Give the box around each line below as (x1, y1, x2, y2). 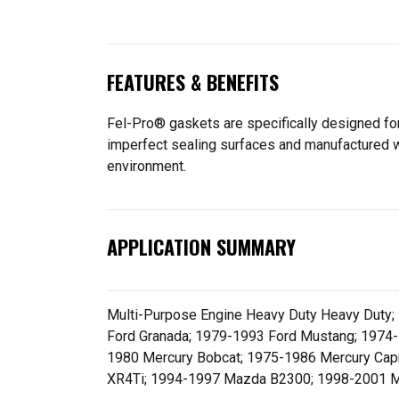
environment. (107, 157, 186, 175)
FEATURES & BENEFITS (107, 68, 279, 96)
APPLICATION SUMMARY (107, 232, 296, 262)
